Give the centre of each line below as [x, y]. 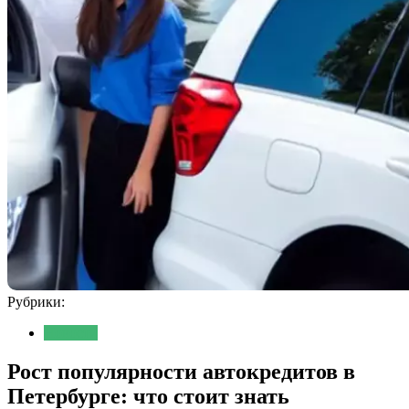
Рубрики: [36, 301]
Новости [71, 332]
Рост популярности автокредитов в [181, 371]
